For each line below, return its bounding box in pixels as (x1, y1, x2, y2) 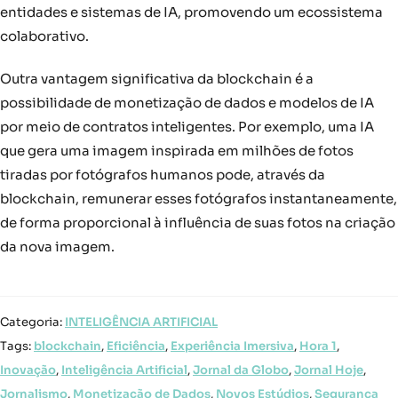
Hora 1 (299, 338, 337, 354)
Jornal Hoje (294, 362, 363, 378)
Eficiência (107, 338, 165, 354)
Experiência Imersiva (171, 338, 294, 354)
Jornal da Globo (193, 362, 289, 378)
